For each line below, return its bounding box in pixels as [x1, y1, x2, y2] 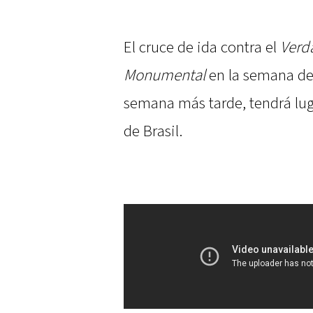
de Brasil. [124, 121, 182, 143]
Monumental [124, 65, 205, 87]
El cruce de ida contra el [124, 37, 280, 59]
